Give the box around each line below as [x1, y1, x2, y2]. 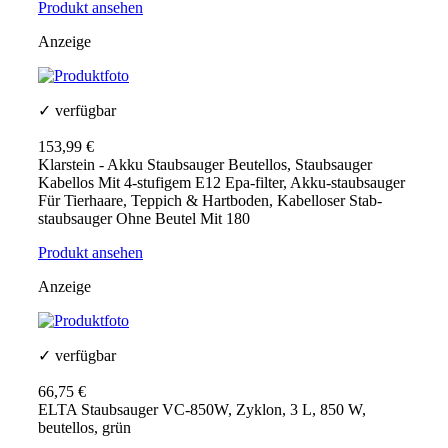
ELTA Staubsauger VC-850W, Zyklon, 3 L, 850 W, [38, 401, 366, 419]
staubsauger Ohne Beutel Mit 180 [38, 210, 250, 228]
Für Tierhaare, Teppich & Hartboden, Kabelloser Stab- [38, 192, 382, 210]
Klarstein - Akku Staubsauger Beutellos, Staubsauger [38, 156, 372, 174]
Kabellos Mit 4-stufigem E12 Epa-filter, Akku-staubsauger [38, 174, 405, 192]
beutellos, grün [38, 419, 131, 437]
